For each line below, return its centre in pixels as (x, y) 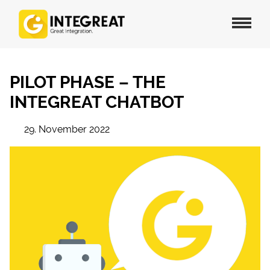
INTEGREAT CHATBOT (97, 102)
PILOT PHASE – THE (88, 82)
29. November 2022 (67, 129)
